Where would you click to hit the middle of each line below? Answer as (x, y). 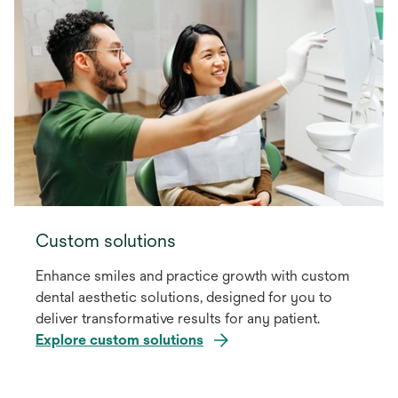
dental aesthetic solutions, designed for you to (184, 298)
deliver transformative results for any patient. (178, 319)
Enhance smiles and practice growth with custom (193, 276)
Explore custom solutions (119, 340)
